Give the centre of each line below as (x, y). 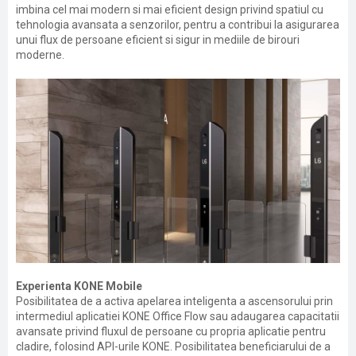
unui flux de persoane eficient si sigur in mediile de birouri (158, 40)
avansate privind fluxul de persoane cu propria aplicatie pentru (171, 331)
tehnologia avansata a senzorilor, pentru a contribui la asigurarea (178, 25)
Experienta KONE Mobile (79, 286)
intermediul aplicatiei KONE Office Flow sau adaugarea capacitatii (178, 316)
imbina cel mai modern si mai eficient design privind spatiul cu (170, 10)
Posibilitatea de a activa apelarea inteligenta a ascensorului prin (174, 301)
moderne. (40, 55)
